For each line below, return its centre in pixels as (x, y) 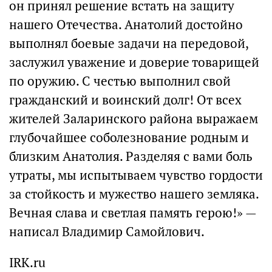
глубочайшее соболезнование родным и (129, 138)
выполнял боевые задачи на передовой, (129, 44)
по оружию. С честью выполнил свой (120, 81)
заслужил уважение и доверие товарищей (134, 63)
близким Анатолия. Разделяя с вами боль (131, 157)
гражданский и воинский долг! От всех (125, 100)
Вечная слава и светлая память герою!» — (133, 213)
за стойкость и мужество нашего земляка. (134, 194)
